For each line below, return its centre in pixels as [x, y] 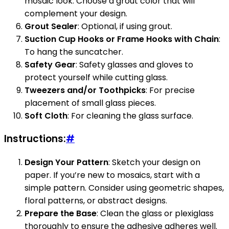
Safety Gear [50, 64]
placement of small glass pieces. [90, 103]
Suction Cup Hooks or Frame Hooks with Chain [122, 39]
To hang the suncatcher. [74, 52]
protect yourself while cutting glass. [96, 77]
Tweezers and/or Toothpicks [85, 90]
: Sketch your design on [154, 162]
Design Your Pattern [66, 162]
